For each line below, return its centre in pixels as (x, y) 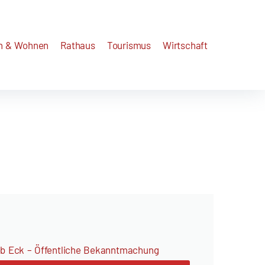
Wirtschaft (185, 45)
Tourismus (129, 45)
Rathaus (78, 45)
